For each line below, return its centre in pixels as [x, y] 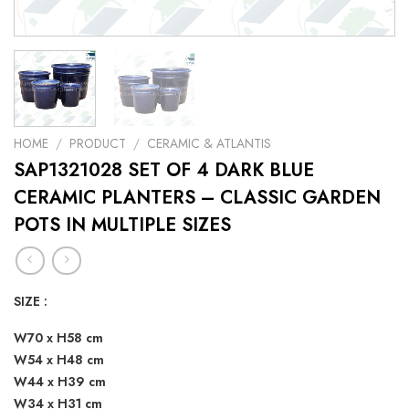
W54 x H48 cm [59, 359]
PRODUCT [98, 144]
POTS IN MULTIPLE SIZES [122, 225]
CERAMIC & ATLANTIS [210, 144]
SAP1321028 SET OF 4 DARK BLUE [164, 171]
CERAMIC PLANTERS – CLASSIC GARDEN [197, 198]
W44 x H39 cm [60, 381]
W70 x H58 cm [58, 337]
